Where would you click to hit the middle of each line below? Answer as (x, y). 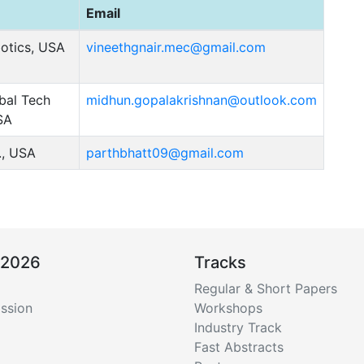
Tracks (220, 262)
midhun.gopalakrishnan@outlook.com (201, 100)
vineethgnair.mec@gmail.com (176, 47)
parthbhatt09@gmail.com (165, 152)
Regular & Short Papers (266, 288)
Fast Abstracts (239, 347)
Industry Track (238, 327)
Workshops (228, 308)
